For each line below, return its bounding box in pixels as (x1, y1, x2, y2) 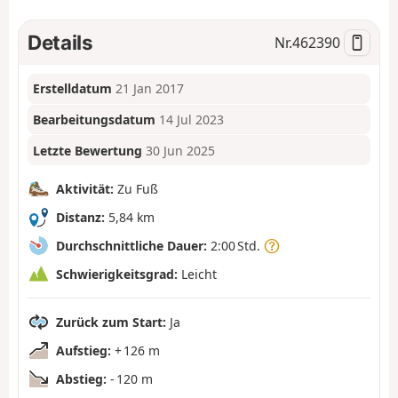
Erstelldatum (33, 80, 113, 98)
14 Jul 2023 (159, 111, 225, 129)
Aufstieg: (56, 341, 111, 359)
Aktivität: (56, 179, 114, 197)
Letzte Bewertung (33, 141, 143, 159)
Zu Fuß (114, 179, 158, 197)
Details (28, 29, 93, 54)
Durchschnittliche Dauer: (56, 236, 207, 254)
